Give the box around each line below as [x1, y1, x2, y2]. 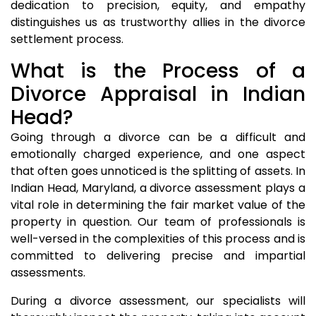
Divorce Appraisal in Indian [11, 80, 305, 108]
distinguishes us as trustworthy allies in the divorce [11, 14, 305, 30]
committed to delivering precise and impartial [11, 248, 305, 264]
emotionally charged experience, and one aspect [11, 146, 305, 162]
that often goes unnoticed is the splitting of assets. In [11, 163, 305, 179]
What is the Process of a [11, 57, 305, 85]
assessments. [11, 265, 85, 281]
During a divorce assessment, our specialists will [11, 293, 305, 309]
